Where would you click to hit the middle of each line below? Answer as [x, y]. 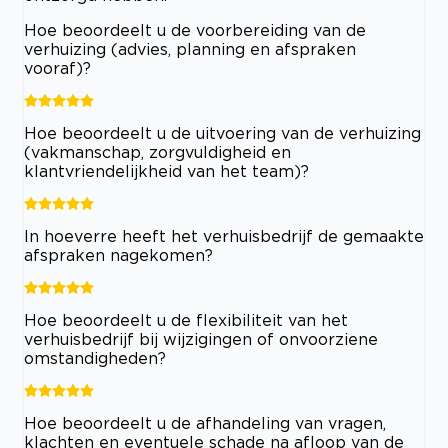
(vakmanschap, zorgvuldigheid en [157, 152]
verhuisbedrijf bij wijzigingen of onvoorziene [201, 339]
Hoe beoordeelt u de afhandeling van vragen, [205, 423]
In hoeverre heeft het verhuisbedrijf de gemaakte [224, 236]
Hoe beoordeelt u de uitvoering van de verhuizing [222, 133]
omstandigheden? [95, 358]
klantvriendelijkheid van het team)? [166, 171]
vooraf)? [57, 68]
